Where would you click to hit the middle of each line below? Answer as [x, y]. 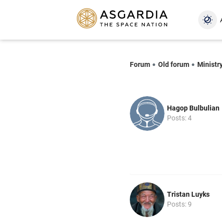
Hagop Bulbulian [193, 108]
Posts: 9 [179, 204]
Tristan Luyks [188, 194]
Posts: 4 [179, 118]
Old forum [174, 64]
